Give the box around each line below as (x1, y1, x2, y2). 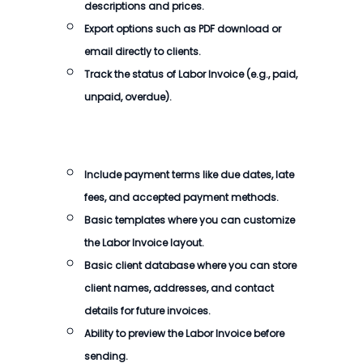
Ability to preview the (84, 327, 186, 340)
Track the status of (84, 67, 178, 81)
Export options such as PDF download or (84, 22, 281, 36)
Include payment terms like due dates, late (84, 168, 294, 181)
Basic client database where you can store (84, 258, 297, 272)
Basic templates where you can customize (84, 213, 295, 227)
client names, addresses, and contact (84, 281, 274, 295)
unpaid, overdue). (84, 90, 172, 104)
